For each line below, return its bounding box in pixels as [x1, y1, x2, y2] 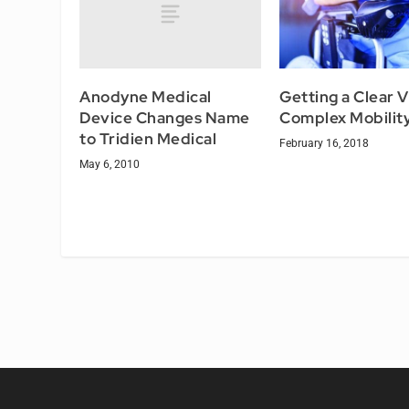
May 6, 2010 [79, 157, 141, 171]
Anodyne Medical [79, 86, 212, 107]
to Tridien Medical [79, 128, 217, 149]
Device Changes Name [79, 107, 250, 128]
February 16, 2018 [279, 136, 369, 150]
